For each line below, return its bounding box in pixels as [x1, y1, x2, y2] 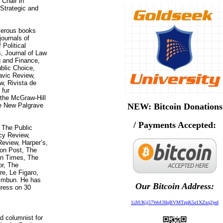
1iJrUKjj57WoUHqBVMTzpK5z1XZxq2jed [131, 200, 219, 205]
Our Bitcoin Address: [135, 181, 214, 191]
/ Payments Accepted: [133, 120, 216, 130]
